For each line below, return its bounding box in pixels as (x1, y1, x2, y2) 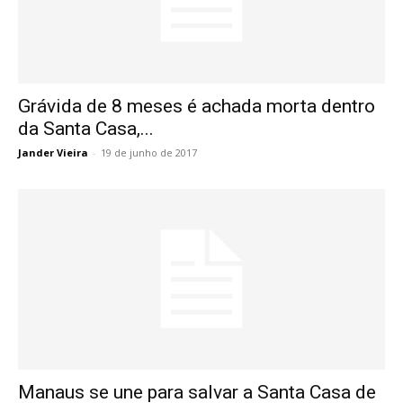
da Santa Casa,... (18, 117, 154, 139)
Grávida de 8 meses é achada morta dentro (18, 94, 375, 117)
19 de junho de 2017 (101, 145, 197, 159)
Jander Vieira (18, 145, 88, 159)
